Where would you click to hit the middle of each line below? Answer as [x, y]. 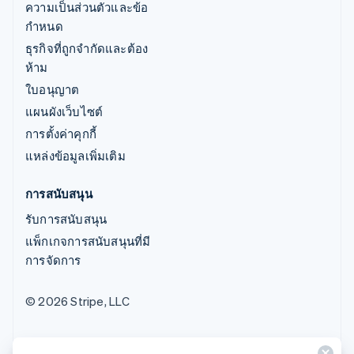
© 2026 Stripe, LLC [78, 301]
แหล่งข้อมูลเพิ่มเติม [75, 155]
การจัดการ [53, 260]
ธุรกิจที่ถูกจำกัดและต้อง [87, 48]
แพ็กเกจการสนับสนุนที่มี [88, 241]
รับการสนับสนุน [66, 218]
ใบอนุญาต [53, 89]
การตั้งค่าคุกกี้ [61, 133]
